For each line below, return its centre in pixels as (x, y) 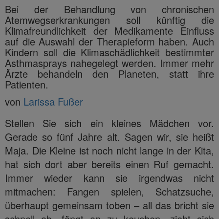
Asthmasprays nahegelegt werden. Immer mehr (109, 63)
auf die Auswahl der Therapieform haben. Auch (109, 41)
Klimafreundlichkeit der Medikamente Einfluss (109, 30)
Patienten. (27, 84)
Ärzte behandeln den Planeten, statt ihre (109, 73)
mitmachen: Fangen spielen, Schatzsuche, (109, 191)
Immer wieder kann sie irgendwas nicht (109, 177)
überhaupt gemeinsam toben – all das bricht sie (109, 205)
